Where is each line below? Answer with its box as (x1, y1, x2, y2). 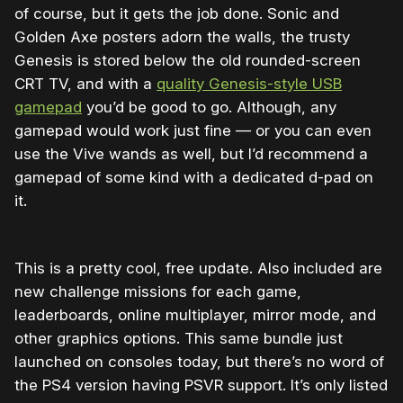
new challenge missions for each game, (14, 282, 301, 301)
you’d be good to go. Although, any (82, 98, 336, 117)
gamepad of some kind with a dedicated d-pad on (14, 168, 373, 187)
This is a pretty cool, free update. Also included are (14, 259, 382, 278)
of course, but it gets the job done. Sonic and (14, 4, 339, 23)
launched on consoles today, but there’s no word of (14, 353, 384, 372)
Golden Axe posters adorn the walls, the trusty (14, 28, 350, 47)
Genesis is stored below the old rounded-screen (14, 51, 361, 70)
